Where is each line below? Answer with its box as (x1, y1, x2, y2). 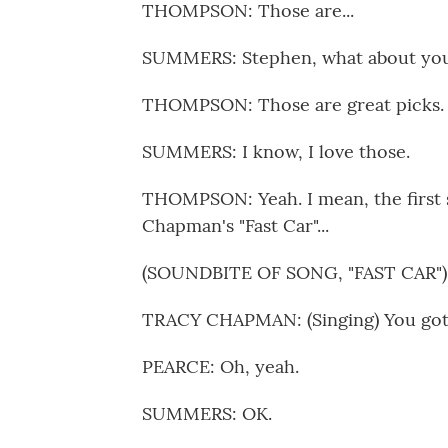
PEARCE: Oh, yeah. (142, 355, 299, 378)
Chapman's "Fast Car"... (142, 214, 329, 237)
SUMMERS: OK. (142, 402, 272, 425)
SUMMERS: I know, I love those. (142, 140, 410, 163)
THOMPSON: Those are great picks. (142, 93, 444, 116)
